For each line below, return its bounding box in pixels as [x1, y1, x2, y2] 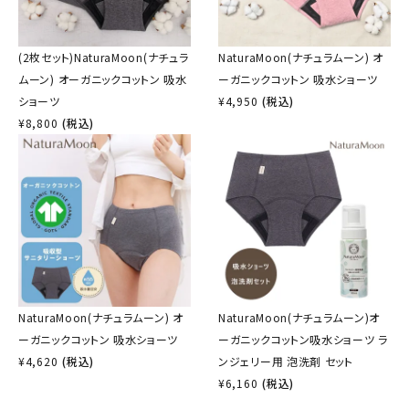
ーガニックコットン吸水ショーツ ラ [218, 330, 388, 347]
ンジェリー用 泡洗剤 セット [218, 352, 353, 369]
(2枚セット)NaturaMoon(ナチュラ [18, 48, 189, 65]
